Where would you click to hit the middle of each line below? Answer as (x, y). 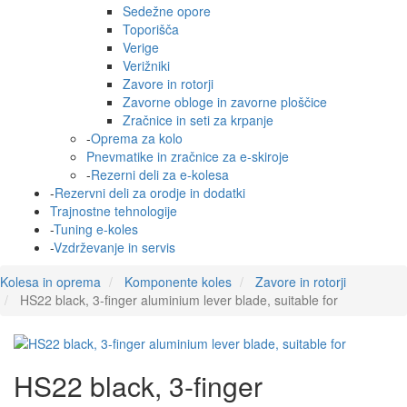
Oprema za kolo (137, 139)
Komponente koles (178, 282)
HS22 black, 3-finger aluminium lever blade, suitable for (177, 300)
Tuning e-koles (96, 229)
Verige (141, 48)
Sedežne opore (167, 11)
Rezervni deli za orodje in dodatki (150, 193)
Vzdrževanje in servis (114, 248)
